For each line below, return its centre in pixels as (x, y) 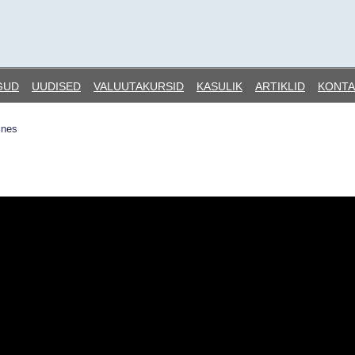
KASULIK (219, 86)
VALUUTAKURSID (139, 86)
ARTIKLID (280, 86)
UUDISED (56, 86)
